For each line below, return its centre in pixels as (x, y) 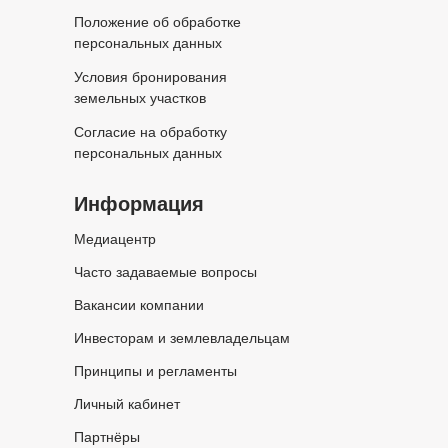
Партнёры (107, 437)
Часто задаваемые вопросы (165, 272)
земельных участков (140, 98)
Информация (139, 204)
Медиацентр (115, 239)
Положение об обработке (157, 22)
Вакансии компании (139, 305)
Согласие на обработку (150, 132)
